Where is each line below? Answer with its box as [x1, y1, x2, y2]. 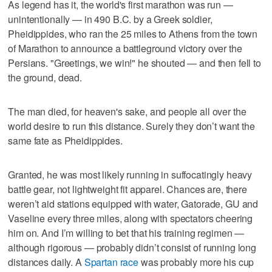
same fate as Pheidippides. [8, 133, 123, 148]
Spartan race [84, 254, 141, 269]
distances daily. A [8, 254, 84, 269]
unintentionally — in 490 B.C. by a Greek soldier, [8, 12, 212, 26]
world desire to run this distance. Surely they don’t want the [8, 118, 255, 133]
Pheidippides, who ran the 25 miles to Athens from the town [8, 26, 258, 41]
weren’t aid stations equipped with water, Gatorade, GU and [8, 196, 259, 211]
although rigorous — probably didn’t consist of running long [8, 240, 257, 254]
